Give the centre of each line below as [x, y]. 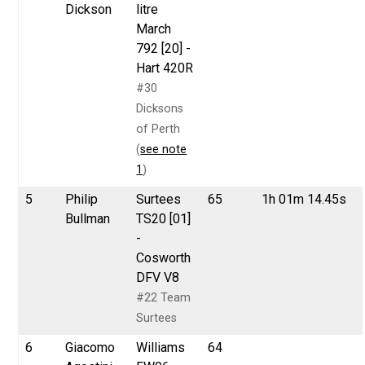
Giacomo [90, 347]
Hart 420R [165, 68]
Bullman [88, 218]
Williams [161, 347]
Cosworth [164, 257]
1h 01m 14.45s [304, 199]
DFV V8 [158, 277]
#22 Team [164, 297]
